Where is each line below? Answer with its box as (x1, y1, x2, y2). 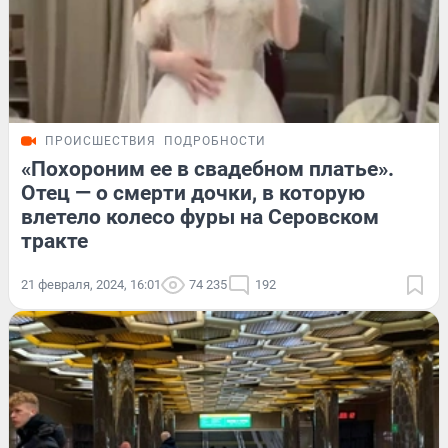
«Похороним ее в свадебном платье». (21, 156, 394, 181)
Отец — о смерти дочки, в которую (21, 180, 365, 205)
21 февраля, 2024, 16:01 (21, 276, 161, 292)
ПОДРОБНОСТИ (164, 133, 266, 148)
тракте (21, 228, 88, 253)
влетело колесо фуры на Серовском (21, 204, 379, 229)
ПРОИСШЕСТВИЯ (45, 133, 156, 148)
